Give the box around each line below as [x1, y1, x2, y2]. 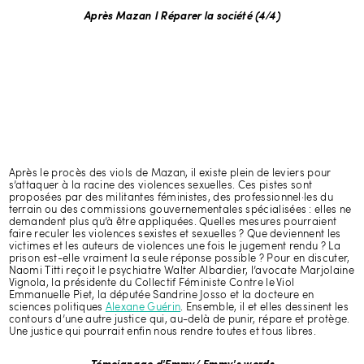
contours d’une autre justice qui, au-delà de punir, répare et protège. [8, 314, 350, 325]
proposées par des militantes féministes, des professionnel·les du [8, 193, 333, 203]
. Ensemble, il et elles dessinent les [180, 302, 349, 313]
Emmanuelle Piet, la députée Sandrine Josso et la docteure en [8, 290, 314, 301]
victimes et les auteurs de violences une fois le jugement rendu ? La [8, 241, 340, 252]
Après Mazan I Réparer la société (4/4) [84, 11, 280, 22]
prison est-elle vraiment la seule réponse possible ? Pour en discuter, [8, 253, 350, 264]
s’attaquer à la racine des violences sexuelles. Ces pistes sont [8, 180, 313, 191]
